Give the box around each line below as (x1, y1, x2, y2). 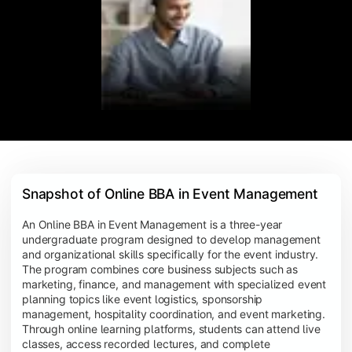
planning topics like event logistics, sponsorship (22, 291, 263, 306)
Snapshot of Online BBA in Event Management (22, 185, 318, 202)
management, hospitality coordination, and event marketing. (22, 306, 325, 321)
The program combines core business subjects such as (22, 262, 298, 276)
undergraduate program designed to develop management (22, 232, 321, 246)
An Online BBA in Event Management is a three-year (22, 217, 283, 231)
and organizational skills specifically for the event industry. (22, 247, 319, 261)
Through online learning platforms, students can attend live (22, 321, 321, 335)
